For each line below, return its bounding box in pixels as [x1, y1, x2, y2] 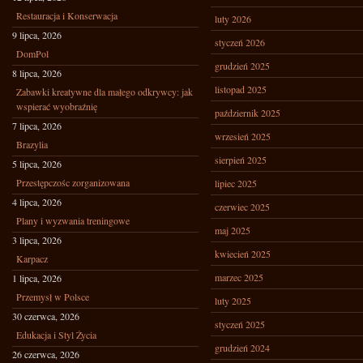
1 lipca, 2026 [12, 271, 62, 284]
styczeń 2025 [215, 318, 265, 331]
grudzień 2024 [215, 341, 270, 354]
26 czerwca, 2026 [12, 348, 79, 361]
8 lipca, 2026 [12, 66, 62, 79]
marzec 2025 [215, 271, 263, 284]
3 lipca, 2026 [12, 233, 62, 246]
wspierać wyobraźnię [16, 100, 97, 113]
